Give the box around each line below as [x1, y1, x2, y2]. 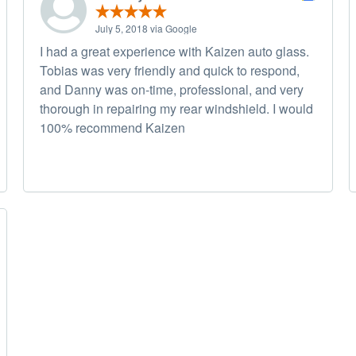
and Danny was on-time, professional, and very [40, 80, 304, 99]
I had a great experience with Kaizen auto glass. [40, 42, 309, 61]
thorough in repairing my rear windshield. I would [40, 99, 313, 118]
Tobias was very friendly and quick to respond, [40, 61, 300, 80]
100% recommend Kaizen [40, 118, 185, 137]
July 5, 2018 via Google [95, 21, 197, 36]
